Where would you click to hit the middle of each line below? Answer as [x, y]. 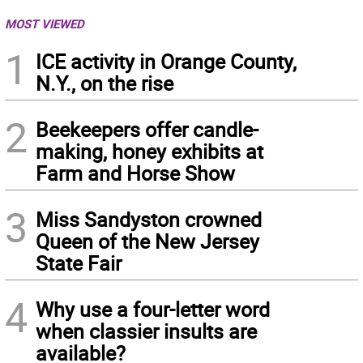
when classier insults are [146, 331]
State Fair [79, 263]
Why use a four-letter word [153, 309]
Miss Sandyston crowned [149, 219]
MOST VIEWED [45, 23]
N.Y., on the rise [105, 83]
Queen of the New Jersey [147, 241]
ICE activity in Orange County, [166, 61]
